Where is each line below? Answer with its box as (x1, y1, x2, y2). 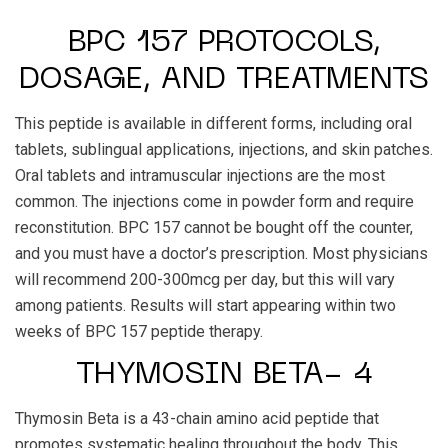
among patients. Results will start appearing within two (15, 296, 396, 315)
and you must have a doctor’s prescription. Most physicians (15, 244, 428, 263)
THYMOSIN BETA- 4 (75, 361, 373, 390)
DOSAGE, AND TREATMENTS (19, 66, 429, 95)
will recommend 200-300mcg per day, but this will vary (15, 270, 395, 289)
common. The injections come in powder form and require (15, 192, 414, 211)
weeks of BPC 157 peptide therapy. (15, 322, 263, 341)
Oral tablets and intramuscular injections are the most (15, 166, 385, 185)
